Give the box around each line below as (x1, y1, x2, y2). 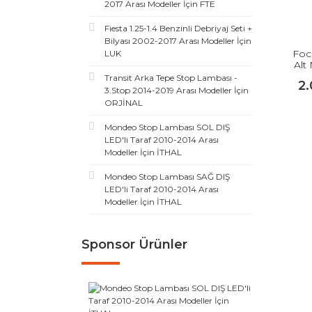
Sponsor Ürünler (81, 237, 187, 252)
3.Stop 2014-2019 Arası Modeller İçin (104, 85, 249, 95)
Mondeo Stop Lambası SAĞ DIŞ (104, 171, 230, 182)
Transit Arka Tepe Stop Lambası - (104, 72, 237, 83)
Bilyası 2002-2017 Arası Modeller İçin (104, 36, 251, 46)
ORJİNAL (104, 97, 143, 108)
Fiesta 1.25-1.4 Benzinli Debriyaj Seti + (104, 23, 252, 33)
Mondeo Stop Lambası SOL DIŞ (104, 122, 230, 132)
